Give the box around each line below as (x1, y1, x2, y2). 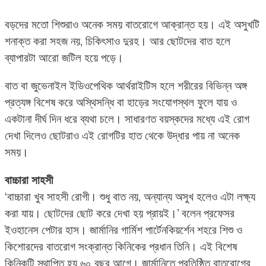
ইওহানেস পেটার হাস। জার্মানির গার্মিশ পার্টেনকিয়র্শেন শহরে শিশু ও (5, 222, 242, 237)
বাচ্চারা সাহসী (5, 172, 53, 187)
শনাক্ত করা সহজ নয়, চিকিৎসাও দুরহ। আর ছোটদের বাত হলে (5, 33, 230, 48)
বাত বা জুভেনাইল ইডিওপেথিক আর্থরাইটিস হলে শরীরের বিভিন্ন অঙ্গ (5, 78, 247, 93)
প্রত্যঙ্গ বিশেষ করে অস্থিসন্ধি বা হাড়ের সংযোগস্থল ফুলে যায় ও (5, 94, 237, 109)
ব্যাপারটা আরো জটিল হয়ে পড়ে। (5, 50, 123, 65)
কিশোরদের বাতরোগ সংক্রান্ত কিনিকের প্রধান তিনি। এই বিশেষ (5, 239, 237, 254)
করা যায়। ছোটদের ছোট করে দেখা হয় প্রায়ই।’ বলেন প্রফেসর (5, 205, 235, 220)
